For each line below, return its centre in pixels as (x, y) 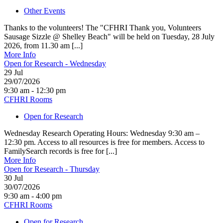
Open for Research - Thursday (52, 169)
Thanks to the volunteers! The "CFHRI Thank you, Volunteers (103, 27)
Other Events (45, 10)
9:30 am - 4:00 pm (33, 196)
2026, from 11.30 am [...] (43, 45)
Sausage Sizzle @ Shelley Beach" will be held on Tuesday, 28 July (109, 36)
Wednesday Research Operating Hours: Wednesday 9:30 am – (102, 133)
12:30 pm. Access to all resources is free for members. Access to (104, 142)
